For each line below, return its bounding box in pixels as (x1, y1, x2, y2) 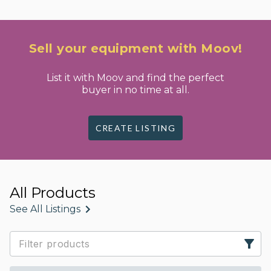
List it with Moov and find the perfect (47, 72, 224, 83)
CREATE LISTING (95, 123, 176, 133)
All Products (10, 184, 96, 201)
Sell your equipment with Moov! (28, 41, 243, 56)
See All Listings (10, 203, 80, 215)
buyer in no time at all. (82, 84, 189, 96)
